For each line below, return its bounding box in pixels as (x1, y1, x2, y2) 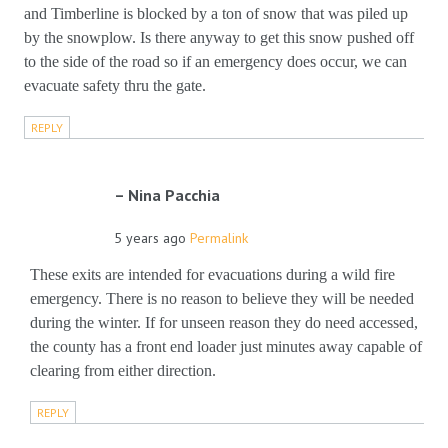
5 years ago (114, 229, 186, 247)
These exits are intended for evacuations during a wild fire (30, 266, 395, 283)
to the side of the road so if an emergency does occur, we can (24, 53, 407, 70)
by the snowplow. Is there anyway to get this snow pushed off (24, 29, 414, 46)
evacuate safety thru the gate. (24, 77, 206, 94)
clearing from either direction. (30, 362, 216, 379)
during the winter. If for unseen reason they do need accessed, (30, 314, 418, 331)
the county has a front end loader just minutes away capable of (30, 338, 422, 355)
